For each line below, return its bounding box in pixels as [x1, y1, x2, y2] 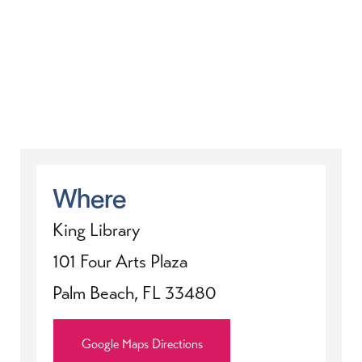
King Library [53, 218, 141, 242]
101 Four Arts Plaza [53, 250, 187, 274]
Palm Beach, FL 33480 [53, 281, 216, 305]
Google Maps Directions [81, 335, 203, 353]
